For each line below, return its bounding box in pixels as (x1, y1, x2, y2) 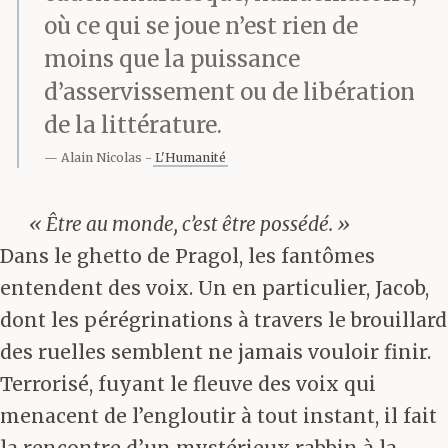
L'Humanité (155, 150, 226, 166)
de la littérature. (44, 111, 222, 139)
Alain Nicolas (61, 150, 142, 166)
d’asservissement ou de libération (44, 78, 415, 106)
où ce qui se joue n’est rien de (44, 12, 358, 40)
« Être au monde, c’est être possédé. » (29, 212, 350, 237)
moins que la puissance (44, 45, 300, 73)
